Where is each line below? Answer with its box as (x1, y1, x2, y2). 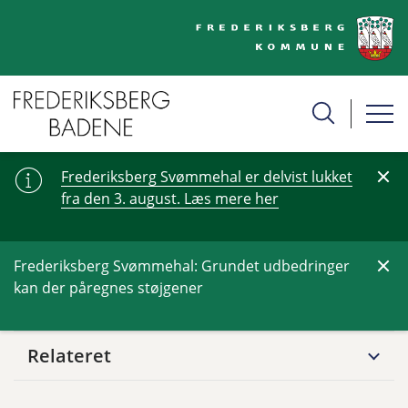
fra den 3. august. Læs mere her (61, 188, 279, 209)
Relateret (27, 342, 111, 368)
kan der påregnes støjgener (14, 277, 203, 298)
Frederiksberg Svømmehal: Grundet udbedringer (14, 255, 350, 276)
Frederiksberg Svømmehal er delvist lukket (61, 166, 352, 187)
